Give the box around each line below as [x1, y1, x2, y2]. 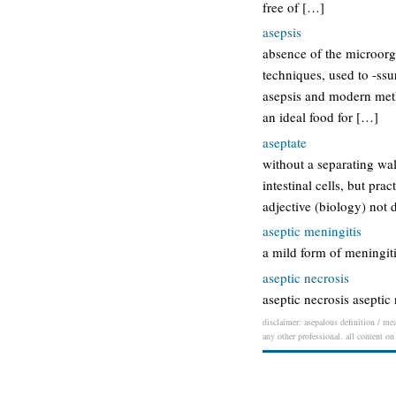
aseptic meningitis [263, 222, 362, 240]
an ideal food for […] [263, 108, 378, 126]
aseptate [263, 133, 307, 151]
